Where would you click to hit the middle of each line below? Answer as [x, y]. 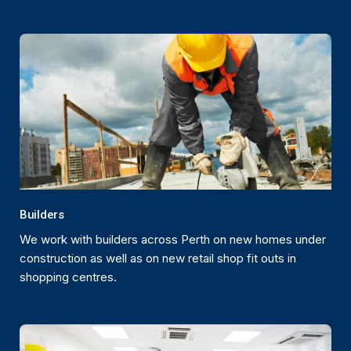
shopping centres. [68, 277]
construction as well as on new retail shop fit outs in [158, 259]
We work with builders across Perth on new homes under [173, 240]
